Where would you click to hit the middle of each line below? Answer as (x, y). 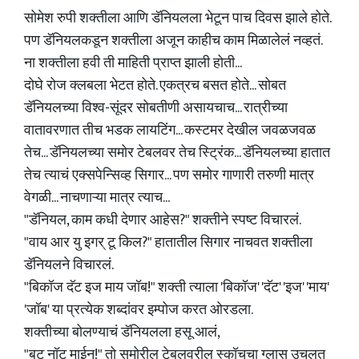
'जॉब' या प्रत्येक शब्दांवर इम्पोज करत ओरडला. (139, 310)
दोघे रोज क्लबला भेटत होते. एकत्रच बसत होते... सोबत (155, 86)
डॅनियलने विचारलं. (69, 265)
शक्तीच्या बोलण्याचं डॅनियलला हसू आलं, (122, 333)
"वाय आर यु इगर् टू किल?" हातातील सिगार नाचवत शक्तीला (168, 243)
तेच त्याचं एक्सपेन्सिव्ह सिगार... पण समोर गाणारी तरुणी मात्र (169, 175)
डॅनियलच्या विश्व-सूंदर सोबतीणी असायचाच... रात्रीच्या (156, 108)
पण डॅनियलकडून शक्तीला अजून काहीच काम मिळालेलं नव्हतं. (173, 41)
